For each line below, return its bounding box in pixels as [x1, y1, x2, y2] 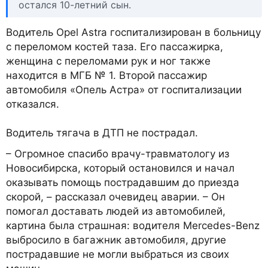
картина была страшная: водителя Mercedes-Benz [6, 219, 260, 232]
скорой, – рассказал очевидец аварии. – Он [6, 190, 225, 203]
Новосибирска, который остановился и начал [6, 162, 234, 174]
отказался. [6, 98, 59, 110]
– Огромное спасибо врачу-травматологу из [6, 147, 229, 160]
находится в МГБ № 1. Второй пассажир [6, 69, 207, 81]
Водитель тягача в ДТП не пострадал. [6, 126, 198, 139]
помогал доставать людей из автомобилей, [6, 205, 226, 217]
